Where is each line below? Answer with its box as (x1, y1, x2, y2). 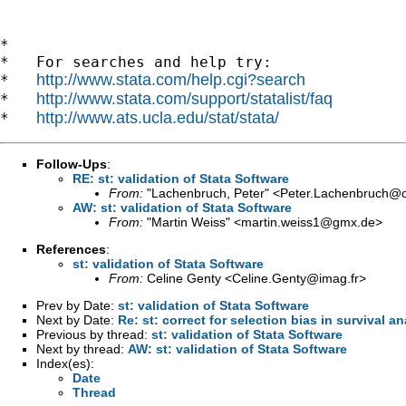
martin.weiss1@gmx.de (241, 214, 375, 229)
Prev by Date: (36, 297, 118, 313)
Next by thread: (36, 341, 128, 356)
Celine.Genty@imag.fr (232, 270, 359, 285)
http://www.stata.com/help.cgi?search (36, 70, 305, 89)
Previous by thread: (36, 326, 151, 342)
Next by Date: (36, 312, 118, 327)
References (36, 241, 106, 256)
